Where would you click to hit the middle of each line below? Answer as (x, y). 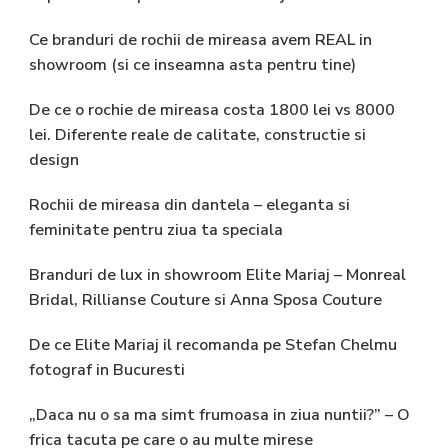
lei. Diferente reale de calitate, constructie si (197, 134)
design (54, 159)
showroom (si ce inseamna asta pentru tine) (192, 64)
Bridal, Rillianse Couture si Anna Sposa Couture (205, 299)
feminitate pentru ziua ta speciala (156, 229)
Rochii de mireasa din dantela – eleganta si (189, 204)
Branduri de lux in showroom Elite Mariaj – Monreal (217, 274)
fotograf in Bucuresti (107, 369)
